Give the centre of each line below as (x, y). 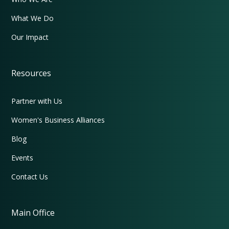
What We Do (33, 18)
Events (22, 158)
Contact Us (30, 177)
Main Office (33, 213)
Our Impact (30, 37)
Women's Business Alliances (58, 120)
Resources (31, 73)
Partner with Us (37, 101)
